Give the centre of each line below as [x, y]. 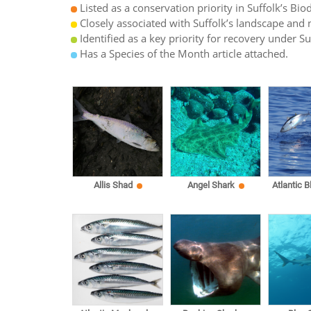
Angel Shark [211, 185]
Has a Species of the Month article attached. [183, 54]
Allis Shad [114, 185]
